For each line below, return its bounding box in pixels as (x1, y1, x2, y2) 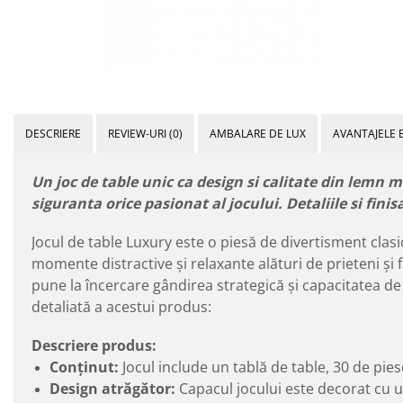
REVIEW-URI (108, 125, 169, 141)
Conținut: (49, 356, 119, 377)
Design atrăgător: (49, 378, 175, 399)
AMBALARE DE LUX (210, 125, 306, 141)
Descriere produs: (31, 335, 157, 355)
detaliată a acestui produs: (31, 296, 211, 317)
